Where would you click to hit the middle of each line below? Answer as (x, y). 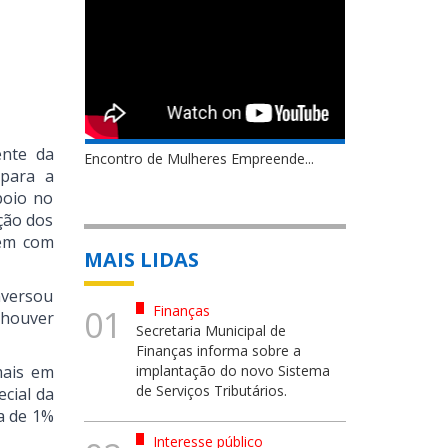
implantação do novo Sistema (233, 370)
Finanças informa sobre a (218, 350)
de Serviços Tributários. (211, 390)
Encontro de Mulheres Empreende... (198, 158)
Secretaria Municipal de (211, 330)
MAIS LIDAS (141, 259)
